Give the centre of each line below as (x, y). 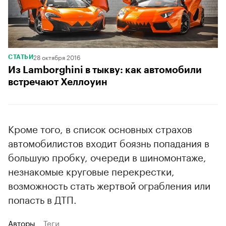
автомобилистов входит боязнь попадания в (109, 143)
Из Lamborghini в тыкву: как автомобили (105, 70)
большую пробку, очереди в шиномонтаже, (107, 157)
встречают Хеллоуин (58, 82)
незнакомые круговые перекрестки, (91, 171)
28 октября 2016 (57, 57)
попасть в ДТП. (42, 199)
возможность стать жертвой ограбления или (109, 185)
